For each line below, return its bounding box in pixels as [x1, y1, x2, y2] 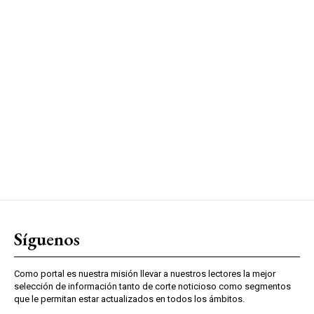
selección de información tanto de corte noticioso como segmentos [14, 280, 291, 292]
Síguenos [14, 226, 80, 251]
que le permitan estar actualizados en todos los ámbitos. [14, 293, 245, 304]
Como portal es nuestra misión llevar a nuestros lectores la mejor [14, 268, 275, 279]
